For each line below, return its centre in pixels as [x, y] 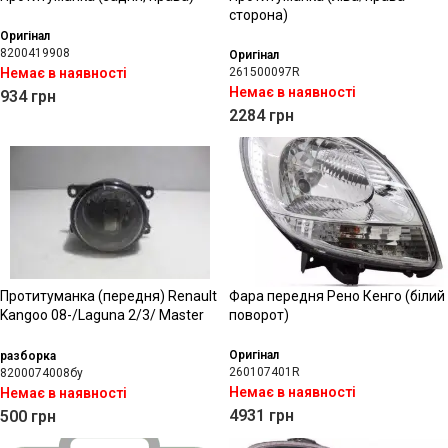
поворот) [259, 315]
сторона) [258, 15]
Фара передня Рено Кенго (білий [337, 296]
